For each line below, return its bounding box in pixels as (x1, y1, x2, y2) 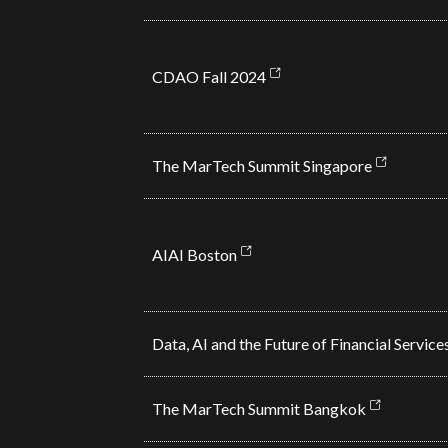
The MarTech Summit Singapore (151, 156, 372, 175)
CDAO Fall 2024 (151, 67, 266, 86)
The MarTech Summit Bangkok (151, 399, 366, 418)
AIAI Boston (151, 245, 237, 264)
